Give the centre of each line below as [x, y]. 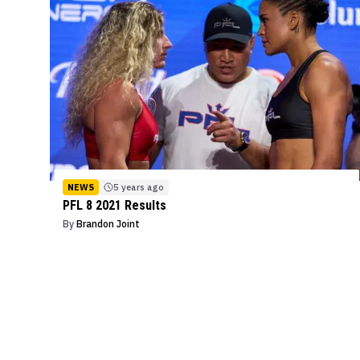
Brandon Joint [108, 224]
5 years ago [139, 188]
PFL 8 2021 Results [115, 206]
